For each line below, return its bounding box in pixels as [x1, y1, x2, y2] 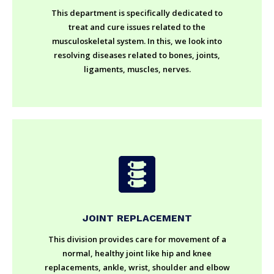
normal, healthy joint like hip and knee [62, 247, 212, 259]
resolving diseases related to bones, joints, [54, 49, 220, 61]
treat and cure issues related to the [68, 21, 206, 32]
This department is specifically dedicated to [51, 7, 223, 18]
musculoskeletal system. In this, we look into [52, 35, 222, 46]
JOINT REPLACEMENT [82, 212, 192, 224]
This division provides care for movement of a [48, 233, 226, 245]
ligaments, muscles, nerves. [83, 63, 191, 75]
